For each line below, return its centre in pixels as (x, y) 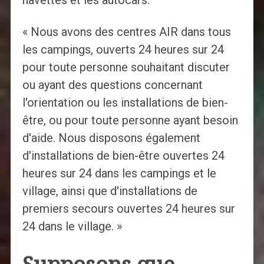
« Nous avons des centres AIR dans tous (126, 32)
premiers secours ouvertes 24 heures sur (128, 209)
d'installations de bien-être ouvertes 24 (123, 156)
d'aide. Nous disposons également (111, 138)
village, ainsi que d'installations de (110, 191)
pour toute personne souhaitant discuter (126, 67)
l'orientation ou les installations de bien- (125, 103)
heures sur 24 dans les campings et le (119, 174)
